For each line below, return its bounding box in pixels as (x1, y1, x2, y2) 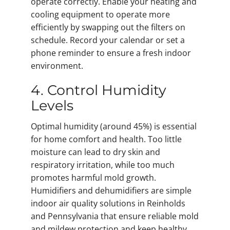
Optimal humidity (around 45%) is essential (31, 121, 197, 132)
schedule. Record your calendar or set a (31, 34, 185, 46)
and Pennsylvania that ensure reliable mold (31, 210, 199, 222)
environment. (31, 60, 83, 71)
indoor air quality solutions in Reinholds (31, 198, 185, 209)
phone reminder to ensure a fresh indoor (31, 47, 191, 59)
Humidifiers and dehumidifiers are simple (31, 185, 191, 197)
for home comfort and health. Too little (31, 133, 182, 145)
